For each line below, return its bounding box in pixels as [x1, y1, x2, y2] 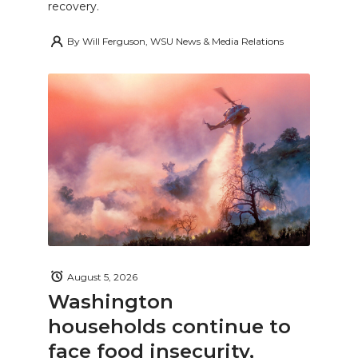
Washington [48, 290, 173, 313]
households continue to [48, 315, 291, 338]
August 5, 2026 [67, 270, 137, 283]
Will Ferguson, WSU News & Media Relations [82, 35, 284, 48]
